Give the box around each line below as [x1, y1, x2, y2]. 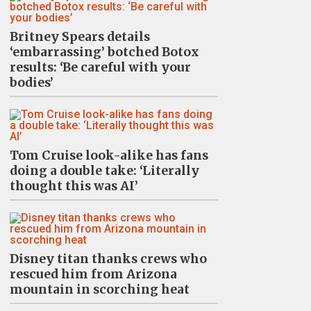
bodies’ [9, 75, 53, 90]
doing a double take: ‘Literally [9, 163, 199, 178]
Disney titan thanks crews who [9, 251, 207, 267]
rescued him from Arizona [9, 267, 177, 282]
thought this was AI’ [9, 178, 138, 194]
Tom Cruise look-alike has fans [9, 148, 208, 163]
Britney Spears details [9, 29, 150, 44]
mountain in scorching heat [9, 282, 190, 297]
